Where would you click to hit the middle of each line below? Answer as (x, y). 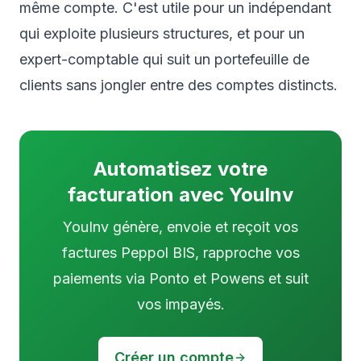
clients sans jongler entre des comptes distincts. (178, 85)
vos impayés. (180, 305)
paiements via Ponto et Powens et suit (180, 279)
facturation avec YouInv (180, 195)
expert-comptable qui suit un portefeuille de (164, 60)
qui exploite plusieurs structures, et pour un (162, 34)
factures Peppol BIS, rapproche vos (180, 253)
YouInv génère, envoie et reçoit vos (180, 227)
